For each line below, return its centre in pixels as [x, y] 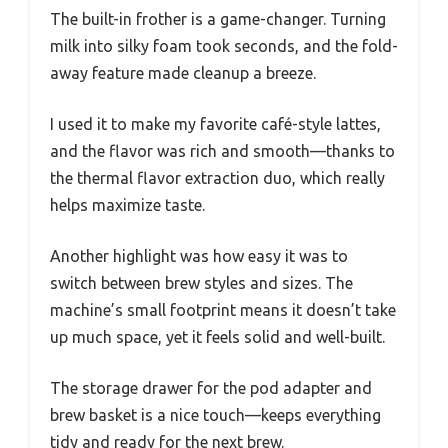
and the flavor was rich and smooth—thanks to [222, 151]
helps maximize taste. [127, 205]
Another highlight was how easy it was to [199, 256]
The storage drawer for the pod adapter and [211, 388]
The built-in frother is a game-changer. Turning [218, 19]
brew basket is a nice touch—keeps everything [215, 415]
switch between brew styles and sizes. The [201, 283]
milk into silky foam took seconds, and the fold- [224, 46]
